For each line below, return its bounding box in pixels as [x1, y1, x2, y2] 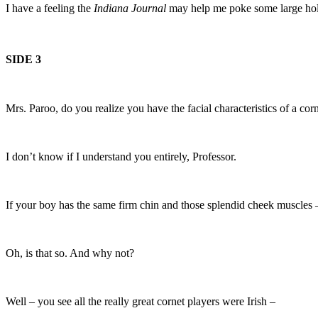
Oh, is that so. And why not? [6, 246, 134, 259]
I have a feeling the [6, 1, 94, 14]
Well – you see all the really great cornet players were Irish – [6, 295, 275, 307]
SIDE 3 [6, 53, 41, 65]
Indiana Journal [94, 1, 166, 14]
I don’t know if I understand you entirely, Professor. [6, 150, 236, 163]
